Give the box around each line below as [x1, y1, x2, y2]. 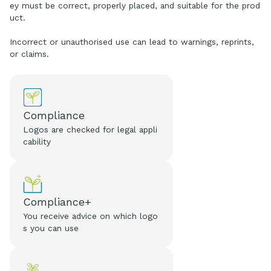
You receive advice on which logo [23, 211, 158, 221]
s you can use [23, 223, 79, 233]
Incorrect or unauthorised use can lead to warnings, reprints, [10, 37, 254, 47]
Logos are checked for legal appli [23, 125, 158, 135]
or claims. [10, 49, 49, 59]
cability [23, 137, 51, 147]
